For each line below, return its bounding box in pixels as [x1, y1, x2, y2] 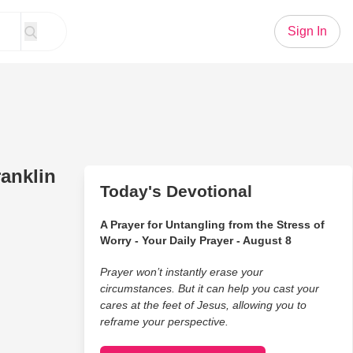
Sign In [288, 24, 327, 38]
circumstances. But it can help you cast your [99, 282, 319, 295]
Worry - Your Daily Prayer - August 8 [99, 234, 292, 247]
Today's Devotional [99, 182, 252, 200]
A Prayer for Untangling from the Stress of [99, 218, 325, 231]
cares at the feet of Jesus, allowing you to [99, 299, 307, 311]
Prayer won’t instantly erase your [99, 266, 263, 278]
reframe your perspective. [99, 315, 229, 328]
